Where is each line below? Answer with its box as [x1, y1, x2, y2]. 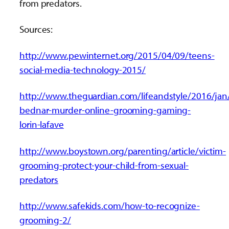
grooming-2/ [19, 213, 71, 226]
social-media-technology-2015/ [19, 63, 146, 76]
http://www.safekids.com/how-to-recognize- [19, 199, 200, 212]
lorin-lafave [19, 118, 64, 131]
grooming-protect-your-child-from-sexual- [19, 158, 189, 171]
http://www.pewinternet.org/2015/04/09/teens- [19, 49, 215, 62]
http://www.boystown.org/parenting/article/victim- [19, 144, 226, 157]
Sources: [19, 23, 53, 36]
